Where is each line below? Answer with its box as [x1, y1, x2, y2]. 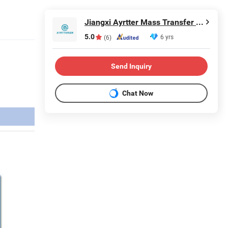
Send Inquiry [111, 62, 152, 70]
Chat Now [122, 89, 153, 97]
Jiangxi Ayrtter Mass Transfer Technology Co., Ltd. [196, 17, 204, 27]
